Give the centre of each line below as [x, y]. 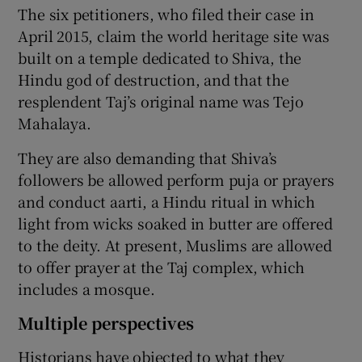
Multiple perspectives [106, 322]
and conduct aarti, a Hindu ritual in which [167, 201]
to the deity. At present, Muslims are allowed [175, 244]
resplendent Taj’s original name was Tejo [161, 101]
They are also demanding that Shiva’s [148, 157]
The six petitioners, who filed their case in [166, 13]
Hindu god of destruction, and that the [154, 79]
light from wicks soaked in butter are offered [175, 223]
